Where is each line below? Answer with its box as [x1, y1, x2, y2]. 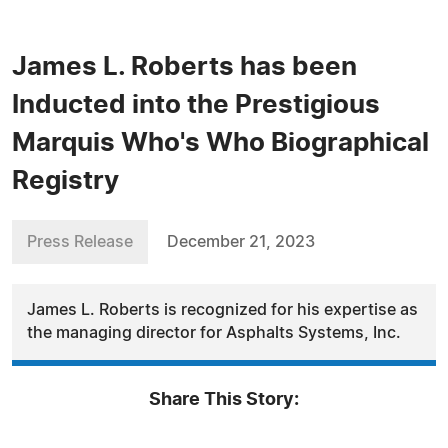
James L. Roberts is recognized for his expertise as [27, 302, 418, 318]
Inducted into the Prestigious [12, 92, 380, 118]
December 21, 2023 [167, 234, 315, 250]
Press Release [27, 234, 133, 250]
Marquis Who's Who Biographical [12, 130, 429, 156]
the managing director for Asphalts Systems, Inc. [27, 325, 401, 341]
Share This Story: [149, 391, 299, 409]
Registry [12, 168, 119, 194]
